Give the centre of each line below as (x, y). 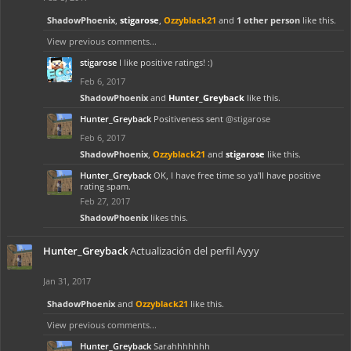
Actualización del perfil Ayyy (195, 251)
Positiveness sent (190, 119)
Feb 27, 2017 (105, 201)
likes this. (168, 217)
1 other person (268, 20)
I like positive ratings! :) (166, 62)
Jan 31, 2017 (67, 281)
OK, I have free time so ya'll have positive (237, 175)
